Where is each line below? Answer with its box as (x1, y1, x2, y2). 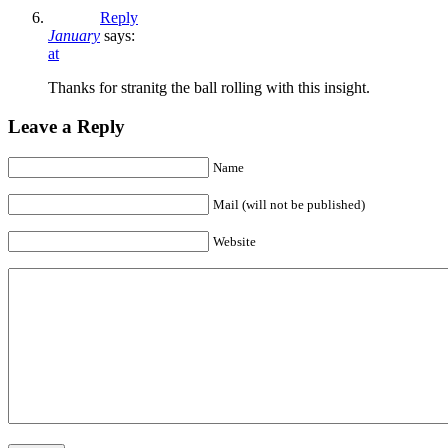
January (48, 27, 100, 45)
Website (213, 233, 256, 249)
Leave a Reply (8, 115, 125, 137)
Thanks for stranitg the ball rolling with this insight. (48, 79, 370, 97)
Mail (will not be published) (213, 196, 365, 212)
